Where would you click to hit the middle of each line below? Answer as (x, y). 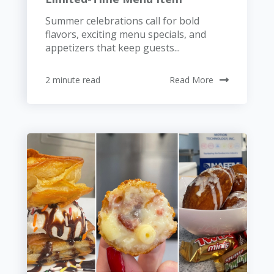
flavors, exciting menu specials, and (126, 34)
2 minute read (73, 80)
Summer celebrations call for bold (122, 20)
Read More (191, 80)
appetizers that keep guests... (113, 47)
